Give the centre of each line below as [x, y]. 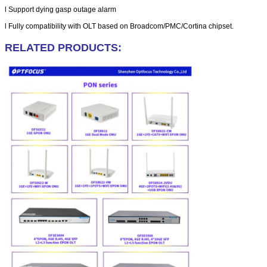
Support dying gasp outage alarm [62, 9]
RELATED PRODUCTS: [63, 47]
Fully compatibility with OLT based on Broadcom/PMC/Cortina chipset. [121, 26]
